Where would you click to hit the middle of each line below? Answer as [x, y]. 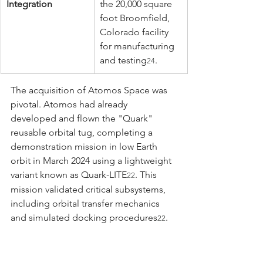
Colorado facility [135, 32]
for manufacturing [138, 46]
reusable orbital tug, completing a [83, 132]
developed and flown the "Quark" [83, 118]
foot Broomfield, [136, 18]
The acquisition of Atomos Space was [90, 90]
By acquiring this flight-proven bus [83, 232]
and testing [123, 60]
